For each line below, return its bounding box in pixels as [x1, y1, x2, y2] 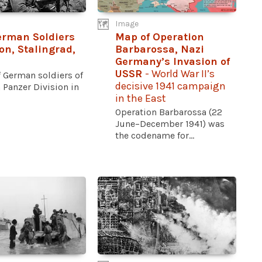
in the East [115, 91, 167, 105]
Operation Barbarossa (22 [115, 106, 223, 118]
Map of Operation [115, 30, 205, 43]
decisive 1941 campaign [115, 79, 226, 92]
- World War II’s [145, 67, 215, 80]
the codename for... [115, 129, 195, 141]
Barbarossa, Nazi [115, 42, 205, 56]
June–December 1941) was [115, 118, 225, 129]
